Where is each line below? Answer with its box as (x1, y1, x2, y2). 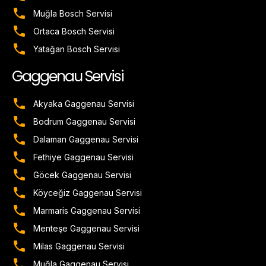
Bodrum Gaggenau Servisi (33, 116, 136, 127)
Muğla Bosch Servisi (33, 8, 113, 19)
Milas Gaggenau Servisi (33, 241, 125, 252)
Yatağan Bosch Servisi (33, 44, 121, 55)
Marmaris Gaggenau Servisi (33, 205, 141, 216)
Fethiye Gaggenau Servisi (33, 152, 134, 163)
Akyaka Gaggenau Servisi (33, 99, 135, 109)
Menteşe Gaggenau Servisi (33, 223, 140, 234)
